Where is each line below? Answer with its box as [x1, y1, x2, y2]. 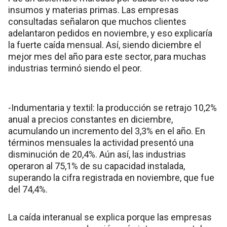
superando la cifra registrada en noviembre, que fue [8, 172, 214, 183]
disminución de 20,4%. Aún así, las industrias [8, 148, 186, 160]
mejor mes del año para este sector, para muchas [8, 51, 206, 62]
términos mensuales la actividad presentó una [8, 137, 194, 148]
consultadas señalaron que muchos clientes [8, 16, 186, 27]
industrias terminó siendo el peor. [8, 62, 142, 73]
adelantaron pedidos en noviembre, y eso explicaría [8, 27, 212, 39]
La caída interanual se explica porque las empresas [8, 211, 212, 222]
